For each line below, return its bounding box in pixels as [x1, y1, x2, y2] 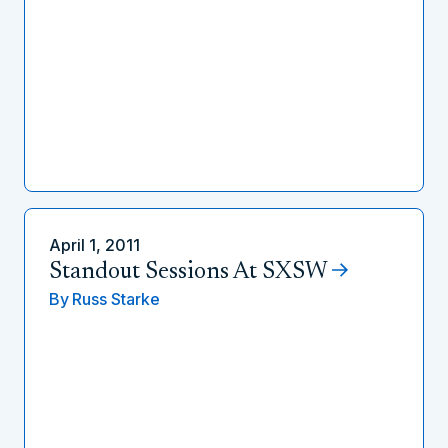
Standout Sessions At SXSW [49, 260, 327, 284]
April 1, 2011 [49, 235, 140, 255]
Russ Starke [72, 289, 160, 309]
